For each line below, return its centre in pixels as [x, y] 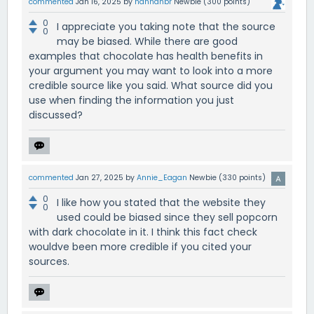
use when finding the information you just [131, 100]
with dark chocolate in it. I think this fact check [143, 232]
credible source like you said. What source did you [151, 85]
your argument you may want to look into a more [151, 70]
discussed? [56, 115]
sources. [49, 262]
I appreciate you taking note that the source [166, 26]
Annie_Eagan [162, 177]
